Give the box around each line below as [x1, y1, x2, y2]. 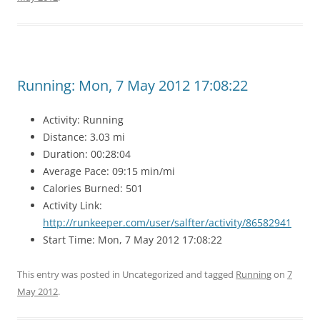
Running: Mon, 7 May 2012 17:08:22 [17, 76, 248, 95]
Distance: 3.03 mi [43, 130, 125, 144]
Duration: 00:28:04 [43, 147, 131, 161]
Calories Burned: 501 [43, 181, 143, 195]
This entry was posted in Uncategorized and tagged [17, 268, 236, 281]
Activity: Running [43, 113, 124, 126]
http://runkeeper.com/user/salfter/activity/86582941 [43, 216, 291, 229]
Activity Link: [43, 199, 102, 212]
